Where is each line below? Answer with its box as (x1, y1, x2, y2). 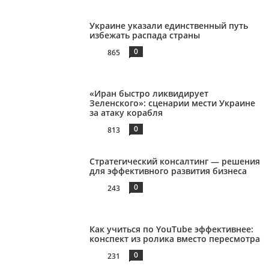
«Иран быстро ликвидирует (89, 88, 209, 100)
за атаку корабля (89, 107, 163, 119)
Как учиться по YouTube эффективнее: (89, 223, 254, 235)
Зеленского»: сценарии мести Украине (89, 97, 256, 109)
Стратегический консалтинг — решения (89, 155, 261, 167)
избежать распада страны (89, 29, 201, 41)
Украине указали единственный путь (89, 20, 249, 32)
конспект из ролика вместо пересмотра (89, 232, 261, 244)
